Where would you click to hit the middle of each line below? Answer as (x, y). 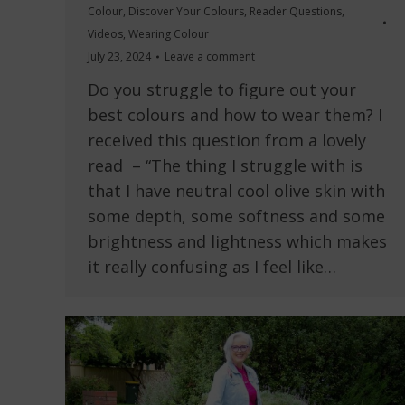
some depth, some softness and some (236, 217)
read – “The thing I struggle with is (225, 166)
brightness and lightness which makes (237, 242)
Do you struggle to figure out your (222, 90)
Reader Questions (296, 12)
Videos (105, 34)
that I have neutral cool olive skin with (236, 191)
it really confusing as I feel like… (212, 267)
